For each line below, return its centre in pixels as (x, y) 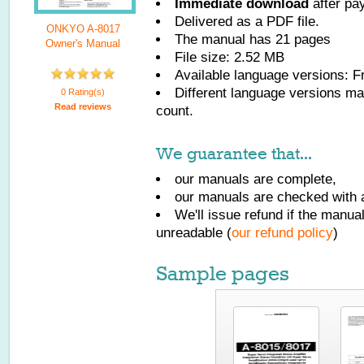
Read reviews (83, 106)
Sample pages (223, 274)
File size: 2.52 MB (230, 57)
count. (175, 111)
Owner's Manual (83, 43)
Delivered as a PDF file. (247, 22)
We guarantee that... (234, 154)
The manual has (225, 39)
